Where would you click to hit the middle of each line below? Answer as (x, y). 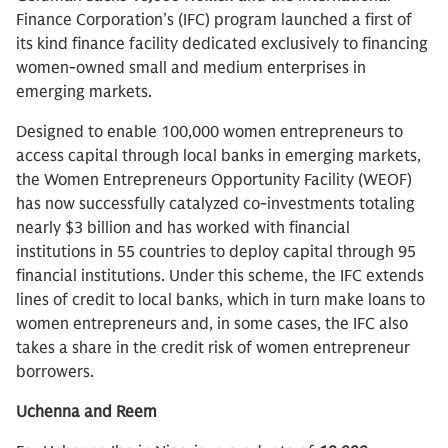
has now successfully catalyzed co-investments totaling (215, 204)
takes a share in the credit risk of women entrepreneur (213, 348)
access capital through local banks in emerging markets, (218, 156)
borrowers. (55, 372)
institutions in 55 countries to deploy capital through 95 (216, 252)
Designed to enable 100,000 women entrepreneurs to (209, 132)
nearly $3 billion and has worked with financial (183, 228)
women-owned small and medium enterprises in (191, 68)
